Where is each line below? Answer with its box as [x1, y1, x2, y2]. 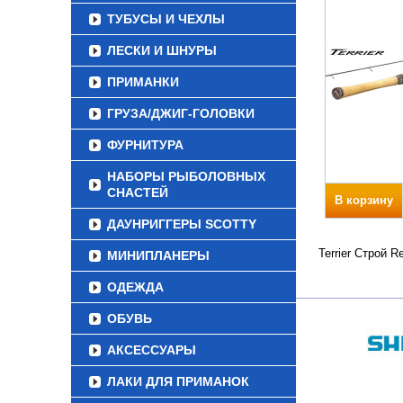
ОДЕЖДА [107, 280, 164, 294]
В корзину [335, 193, 393, 207]
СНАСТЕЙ [107, 185, 168, 200]
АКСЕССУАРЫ [107, 343, 196, 357]
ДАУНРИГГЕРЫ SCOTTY [107, 217, 256, 231]
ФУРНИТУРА [107, 138, 184, 152]
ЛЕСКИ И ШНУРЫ [107, 43, 217, 58]
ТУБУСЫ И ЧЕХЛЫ [107, 12, 225, 26]
